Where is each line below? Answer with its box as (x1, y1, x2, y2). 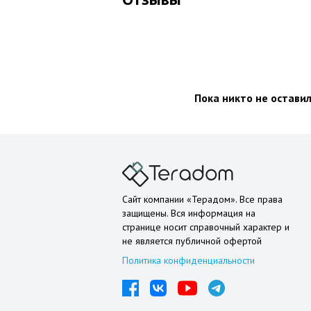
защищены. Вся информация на (122, 206, 255, 219)
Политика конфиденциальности (122, 253, 255, 267)
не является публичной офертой (122, 234, 262, 247)
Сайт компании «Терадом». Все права (122, 192, 283, 205)
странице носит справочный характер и (122, 220, 289, 233)
